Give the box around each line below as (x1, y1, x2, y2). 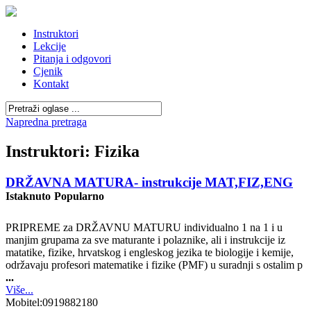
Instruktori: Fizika (6, 142, 140, 160)
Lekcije (33, 40, 66, 52)
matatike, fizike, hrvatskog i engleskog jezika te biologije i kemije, (6, 246, 294, 258)
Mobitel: (6, 296, 42, 308)
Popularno (54, 190, 104, 202)
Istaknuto (6, 190, 51, 202)
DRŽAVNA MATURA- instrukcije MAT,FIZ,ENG (6, 174, 293, 190)
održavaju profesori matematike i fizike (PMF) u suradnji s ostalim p (6, 258, 303, 271)
